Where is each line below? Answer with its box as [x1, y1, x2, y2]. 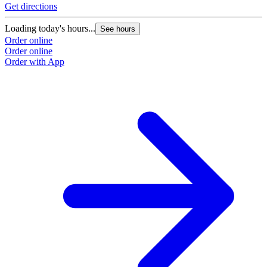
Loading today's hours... [5, 23, 95, 33]
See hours [100, 24, 135, 33]
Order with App [5, 56, 64, 67]
